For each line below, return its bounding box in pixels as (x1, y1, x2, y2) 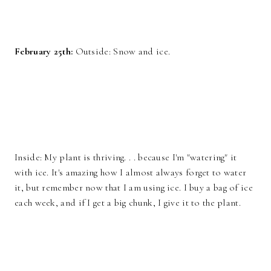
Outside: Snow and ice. (73, 45, 171, 58)
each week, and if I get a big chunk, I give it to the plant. (15, 197, 241, 209)
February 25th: (15, 45, 73, 58)
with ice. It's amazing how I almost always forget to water (15, 166, 247, 179)
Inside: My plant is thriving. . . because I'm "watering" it (15, 151, 237, 164)
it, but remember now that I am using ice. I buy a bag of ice (15, 181, 253, 194)
